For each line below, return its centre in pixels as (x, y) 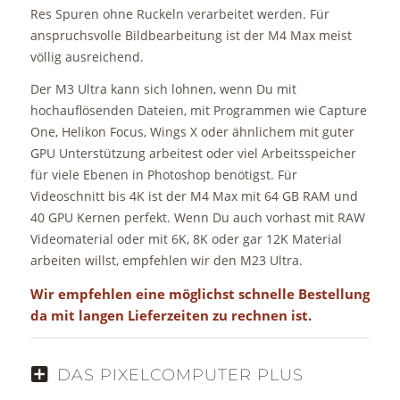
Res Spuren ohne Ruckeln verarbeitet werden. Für (179, 14)
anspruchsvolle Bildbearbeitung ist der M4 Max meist (191, 36)
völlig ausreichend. (87, 57)
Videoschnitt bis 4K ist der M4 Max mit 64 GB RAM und (194, 196)
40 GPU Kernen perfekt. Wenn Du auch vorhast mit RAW (197, 218)
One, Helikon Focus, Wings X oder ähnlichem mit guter (192, 132)
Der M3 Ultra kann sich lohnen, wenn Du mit (163, 89)
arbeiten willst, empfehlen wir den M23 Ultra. (166, 261)
